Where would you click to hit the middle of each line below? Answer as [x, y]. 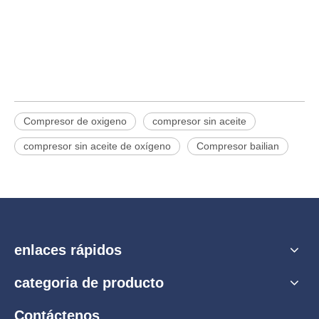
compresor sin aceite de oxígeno [97, 146]
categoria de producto [89, 283]
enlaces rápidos [68, 250]
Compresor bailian [238, 146]
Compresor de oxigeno [75, 121]
